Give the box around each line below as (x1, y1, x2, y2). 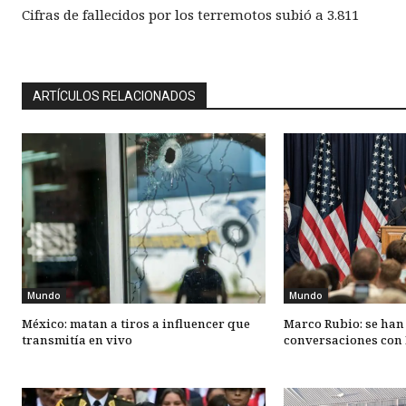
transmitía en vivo (22, 332, 132, 349)
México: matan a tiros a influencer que (22, 315, 250, 333)
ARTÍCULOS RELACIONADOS (33, 88, 196, 103)
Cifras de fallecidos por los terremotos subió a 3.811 (22, 5, 359, 24)
